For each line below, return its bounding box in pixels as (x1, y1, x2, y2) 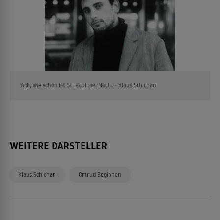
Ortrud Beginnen (79, 171, 121, 178)
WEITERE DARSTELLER (10, 139, 107, 153)
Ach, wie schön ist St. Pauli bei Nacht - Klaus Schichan (21, 81, 158, 89)
